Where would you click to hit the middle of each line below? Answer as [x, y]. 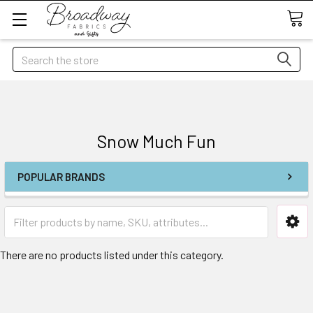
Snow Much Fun [156, 141]
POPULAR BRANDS [61, 177]
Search [29, 55]
